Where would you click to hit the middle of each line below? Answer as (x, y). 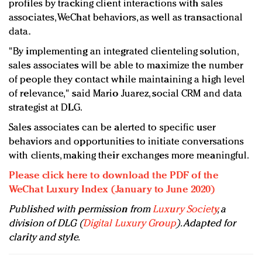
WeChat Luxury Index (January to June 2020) (112, 189)
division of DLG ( (46, 223)
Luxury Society (185, 209)
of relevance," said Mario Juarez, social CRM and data (126, 94)
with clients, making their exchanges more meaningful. (129, 156)
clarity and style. (44, 237)
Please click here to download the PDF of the (113, 175)
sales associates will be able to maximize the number (126, 65)
